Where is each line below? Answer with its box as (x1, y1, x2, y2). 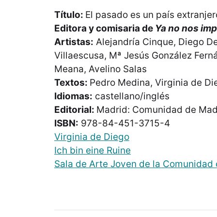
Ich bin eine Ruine (54, 145, 131, 156)
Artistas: (54, 36, 93, 48)
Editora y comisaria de (54, 23, 155, 34)
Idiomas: (54, 91, 93, 102)
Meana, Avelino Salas (54, 63, 147, 75)
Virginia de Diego (54, 131, 129, 143)
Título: (54, 9, 85, 21)
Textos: (54, 77, 90, 89)
